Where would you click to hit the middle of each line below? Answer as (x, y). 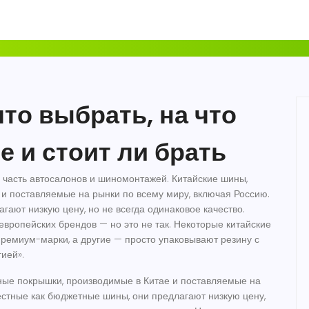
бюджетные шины (88, 296)
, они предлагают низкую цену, (197, 296)
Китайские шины (209, 179)
